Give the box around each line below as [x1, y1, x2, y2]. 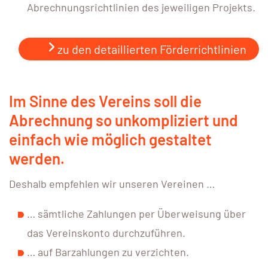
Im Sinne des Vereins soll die [9, 91, 202, 110]
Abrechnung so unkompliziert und [9, 110, 238, 129]
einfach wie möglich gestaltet [9, 129, 212, 148]
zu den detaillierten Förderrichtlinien [55, 41, 246, 56]
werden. [9, 148, 65, 167]
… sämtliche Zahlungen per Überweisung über [27, 206, 246, 220]
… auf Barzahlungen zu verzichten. [27, 245, 189, 258]
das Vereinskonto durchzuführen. [27, 226, 185, 239]
